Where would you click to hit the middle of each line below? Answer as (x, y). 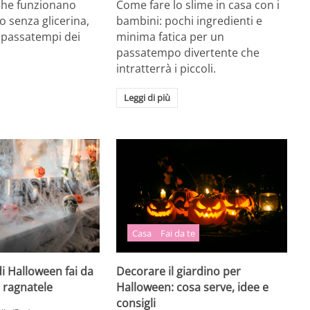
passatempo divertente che (188, 52)
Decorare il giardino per (179, 271)
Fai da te (177, 233)
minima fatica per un (171, 36)
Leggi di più (147, 98)
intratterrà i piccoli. (166, 68)
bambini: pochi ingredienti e (190, 20)
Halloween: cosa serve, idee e (193, 287)
